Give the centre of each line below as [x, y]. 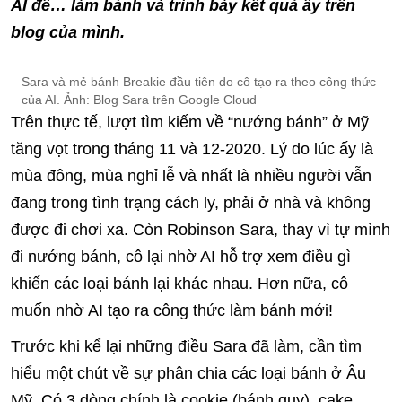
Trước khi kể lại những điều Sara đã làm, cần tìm [186, 346]
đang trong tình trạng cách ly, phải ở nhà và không [191, 203]
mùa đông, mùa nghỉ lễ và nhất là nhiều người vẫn [191, 176]
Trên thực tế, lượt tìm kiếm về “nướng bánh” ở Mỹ [190, 122]
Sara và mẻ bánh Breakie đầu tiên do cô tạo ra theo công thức [199, 82]
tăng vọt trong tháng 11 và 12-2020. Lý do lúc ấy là [192, 149]
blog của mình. [72, 32]
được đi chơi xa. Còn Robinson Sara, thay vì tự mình [201, 230]
